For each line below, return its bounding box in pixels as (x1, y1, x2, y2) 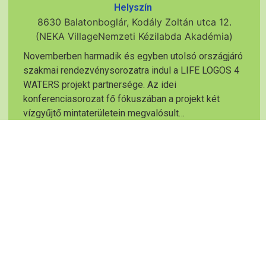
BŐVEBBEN (106, 137, 154, 148)
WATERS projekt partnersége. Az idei (23, 78, 177, 90)
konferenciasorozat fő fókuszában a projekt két (23, 93, 220, 104)
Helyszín (113, 1, 152, 13)
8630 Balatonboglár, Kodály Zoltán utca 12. (37, 15, 232, 28)
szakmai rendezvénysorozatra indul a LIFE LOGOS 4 (23, 64, 240, 76)
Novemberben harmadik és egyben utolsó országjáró (23, 50, 243, 62)
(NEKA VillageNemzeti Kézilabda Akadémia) (36, 30, 233, 42)
